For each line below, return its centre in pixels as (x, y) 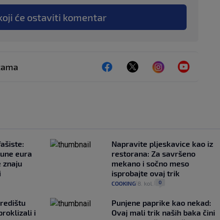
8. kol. (145, 183)
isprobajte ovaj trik (145, 173)
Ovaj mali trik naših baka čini (163, 212)
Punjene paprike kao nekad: (161, 202)
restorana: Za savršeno (153, 153)
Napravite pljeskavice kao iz (162, 143)
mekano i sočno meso (150, 163)
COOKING (124, 183)
